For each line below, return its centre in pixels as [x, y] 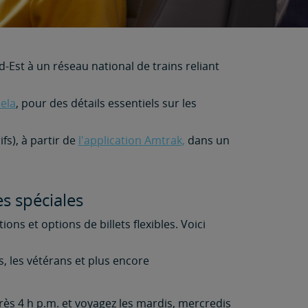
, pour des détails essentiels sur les [106, 103]
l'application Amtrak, [132, 140]
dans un [207, 140]
